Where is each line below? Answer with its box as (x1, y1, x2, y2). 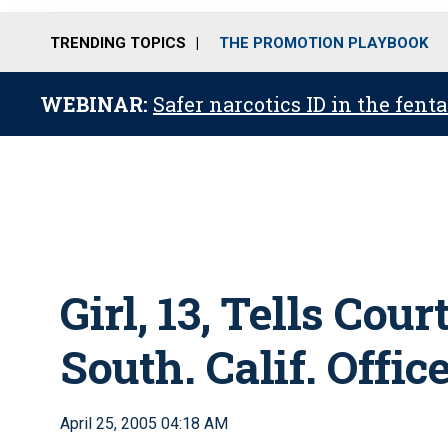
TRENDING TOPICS (50, 33, 186, 52)
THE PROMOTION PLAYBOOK (219, 33, 428, 52)
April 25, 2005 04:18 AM (60, 414, 228, 433)
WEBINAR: (40, 91, 153, 117)
